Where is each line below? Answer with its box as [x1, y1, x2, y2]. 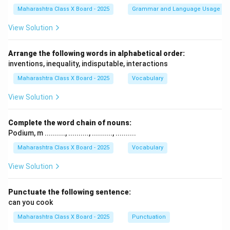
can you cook [8, 198, 53, 206]
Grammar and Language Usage [132, 5, 220, 12]
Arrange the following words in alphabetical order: [8, 49, 185, 57]
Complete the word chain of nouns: [8, 118, 131, 127]
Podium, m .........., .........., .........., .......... [8, 128, 136, 137]
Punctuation [132, 213, 166, 220]
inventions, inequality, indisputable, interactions [8, 59, 168, 68]
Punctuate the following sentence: [8, 187, 131, 196]
